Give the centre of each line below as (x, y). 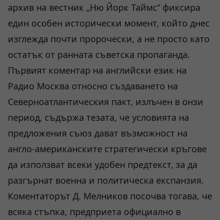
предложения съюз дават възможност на (98, 133)
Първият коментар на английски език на (97, 70)
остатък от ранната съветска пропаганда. (99, 55)
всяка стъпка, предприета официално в (94, 212)
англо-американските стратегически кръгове (107, 149)
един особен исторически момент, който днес (109, 23)
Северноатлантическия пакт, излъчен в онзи (106, 102)
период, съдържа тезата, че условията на (98, 117)
